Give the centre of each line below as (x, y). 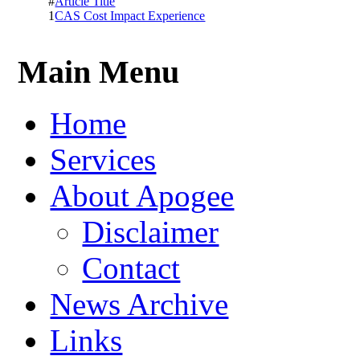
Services (103, 160)
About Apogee (142, 196)
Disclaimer (151, 232)
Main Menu (99, 72)
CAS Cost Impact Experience (130, 16)
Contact (131, 268)
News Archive (139, 305)
